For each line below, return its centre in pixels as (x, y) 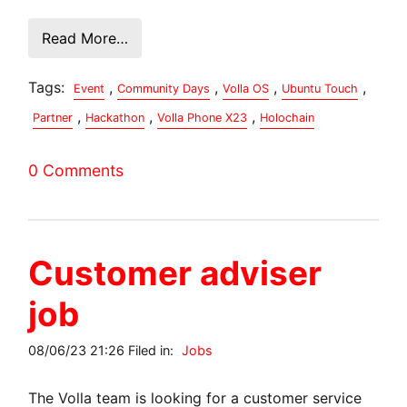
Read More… (85, 38)
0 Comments (76, 170)
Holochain (288, 117)
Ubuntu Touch (320, 88)
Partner (53, 117)
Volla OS (246, 88)
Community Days (164, 88)
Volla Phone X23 (203, 117)
